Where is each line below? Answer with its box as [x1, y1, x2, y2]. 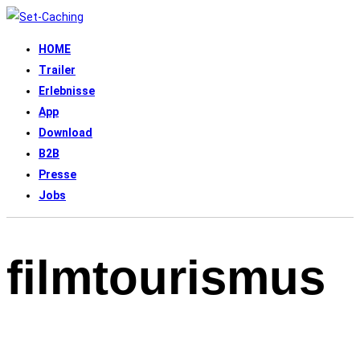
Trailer [39, 63, 76, 76]
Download [39, 126, 92, 139]
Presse [39, 168, 76, 181]
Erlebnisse [39, 84, 95, 97]
